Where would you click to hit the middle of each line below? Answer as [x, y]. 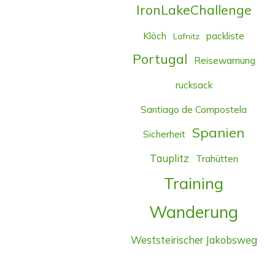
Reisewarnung [224, 60]
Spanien [219, 132]
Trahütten [217, 158]
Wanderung [194, 211]
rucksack [194, 85]
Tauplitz [169, 158]
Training [194, 183]
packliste [226, 36]
